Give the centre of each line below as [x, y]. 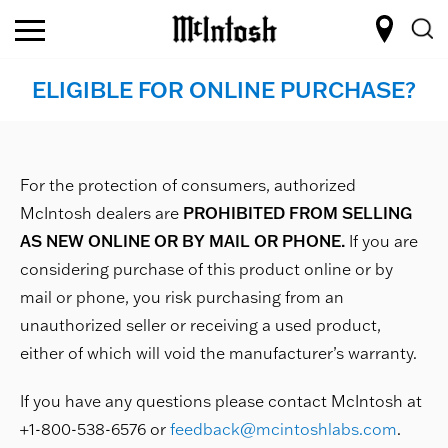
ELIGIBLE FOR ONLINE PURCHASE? [224, 89]
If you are [381, 241]
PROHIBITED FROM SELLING [297, 213]
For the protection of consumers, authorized [188, 185]
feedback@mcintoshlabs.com [283, 429]
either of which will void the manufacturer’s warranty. [218, 353]
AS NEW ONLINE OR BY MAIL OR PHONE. [182, 241]
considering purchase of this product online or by [206, 269]
